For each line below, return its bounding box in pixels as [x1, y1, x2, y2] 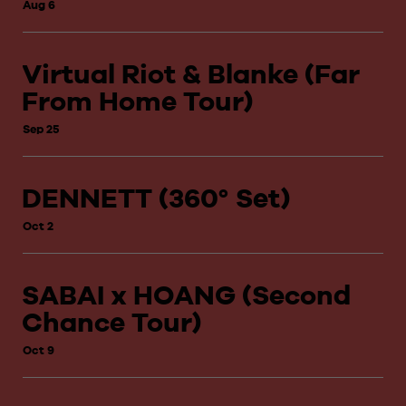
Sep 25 [23, 121, 59, 138]
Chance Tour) [22, 304, 201, 342]
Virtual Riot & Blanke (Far [22, 55, 360, 93]
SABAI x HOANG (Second [22, 276, 351, 314]
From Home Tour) [22, 82, 253, 121]
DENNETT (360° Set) [22, 179, 290, 217]
